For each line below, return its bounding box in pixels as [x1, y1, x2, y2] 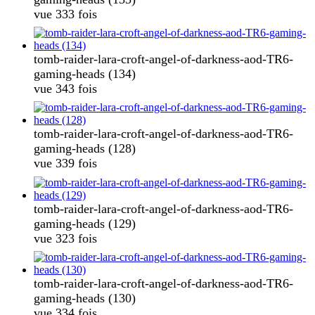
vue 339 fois [34, 156, 97, 171]
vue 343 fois [34, 82, 97, 96]
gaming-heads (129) [34, 216, 136, 231]
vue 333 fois [34, 6, 97, 21]
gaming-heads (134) [34, 67, 136, 82]
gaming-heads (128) [34, 141, 136, 156]
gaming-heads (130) [34, 291, 136, 306]
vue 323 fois [34, 231, 97, 245]
